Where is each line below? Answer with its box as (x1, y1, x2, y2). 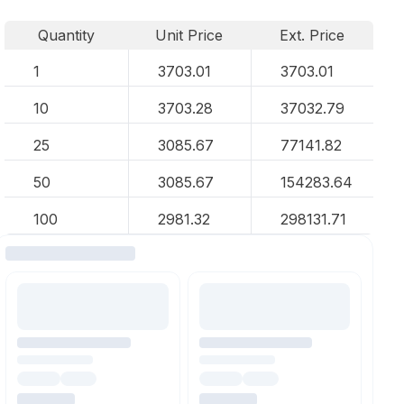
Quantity (37, 26, 95, 44)
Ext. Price (280, 26, 345, 44)
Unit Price (155, 26, 224, 44)
